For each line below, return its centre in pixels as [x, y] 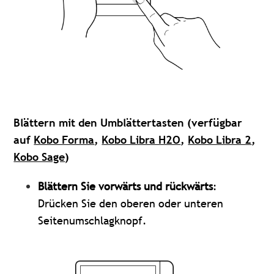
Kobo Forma [64, 139]
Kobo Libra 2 [220, 139]
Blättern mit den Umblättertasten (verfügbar [128, 122]
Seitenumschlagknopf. [93, 220]
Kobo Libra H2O [141, 139]
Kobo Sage [39, 157]
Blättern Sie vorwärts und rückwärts [126, 186]
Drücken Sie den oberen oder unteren [131, 203]
